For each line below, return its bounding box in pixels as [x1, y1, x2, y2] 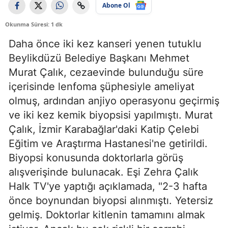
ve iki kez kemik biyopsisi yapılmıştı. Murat [9, 109, 213, 122]
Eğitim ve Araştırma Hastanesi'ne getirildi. [9, 137, 208, 150]
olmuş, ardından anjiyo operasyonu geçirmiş [9, 95, 219, 107]
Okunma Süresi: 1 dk [5, 20, 63, 28]
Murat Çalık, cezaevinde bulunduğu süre [9, 66, 204, 79]
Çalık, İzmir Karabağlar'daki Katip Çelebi [9, 123, 199, 136]
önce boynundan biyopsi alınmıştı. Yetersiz [9, 194, 213, 207]
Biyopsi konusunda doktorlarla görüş [9, 152, 183, 164]
